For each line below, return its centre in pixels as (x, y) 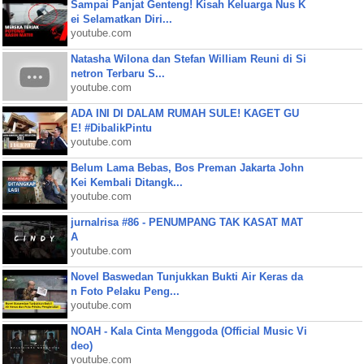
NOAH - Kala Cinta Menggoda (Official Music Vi (188, 331)
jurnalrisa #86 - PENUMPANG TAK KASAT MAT (186, 222)
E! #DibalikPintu (111, 128)
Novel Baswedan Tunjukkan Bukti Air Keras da (186, 277)
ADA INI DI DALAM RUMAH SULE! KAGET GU (184, 113)
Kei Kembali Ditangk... (126, 182)
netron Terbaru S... (117, 74)
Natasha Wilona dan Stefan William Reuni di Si (188, 59)
